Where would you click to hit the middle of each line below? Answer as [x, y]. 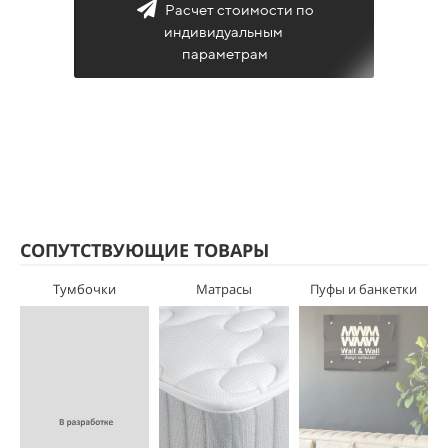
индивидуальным [225, 31]
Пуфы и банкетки [363, 288]
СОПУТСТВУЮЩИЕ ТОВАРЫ [144, 249]
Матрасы [223, 288]
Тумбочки [85, 288]
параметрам [225, 53]
